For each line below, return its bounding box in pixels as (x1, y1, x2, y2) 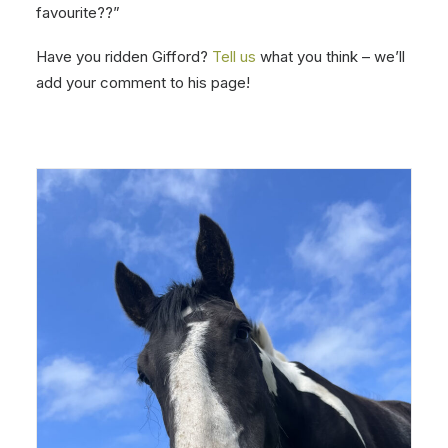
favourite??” (36, 3, 120, 22)
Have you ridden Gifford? (36, 47, 212, 66)
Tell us (212, 47, 256, 66)
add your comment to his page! (36, 73, 250, 92)
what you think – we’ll (256, 47, 405, 66)
